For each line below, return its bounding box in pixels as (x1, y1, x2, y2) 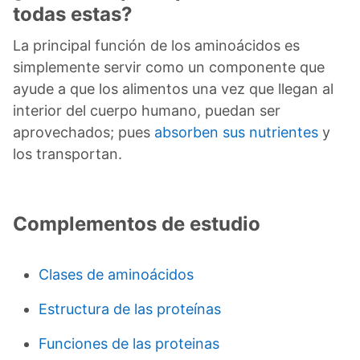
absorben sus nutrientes (154, 123, 318, 141)
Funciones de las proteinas (39, 334, 219, 352)
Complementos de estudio (13, 211, 260, 235)
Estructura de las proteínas (39, 300, 221, 317)
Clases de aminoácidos (39, 265, 194, 283)
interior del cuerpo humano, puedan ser (13, 101, 280, 119)
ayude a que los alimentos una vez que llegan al (13, 80, 333, 97)
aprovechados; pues (13, 123, 154, 141)
